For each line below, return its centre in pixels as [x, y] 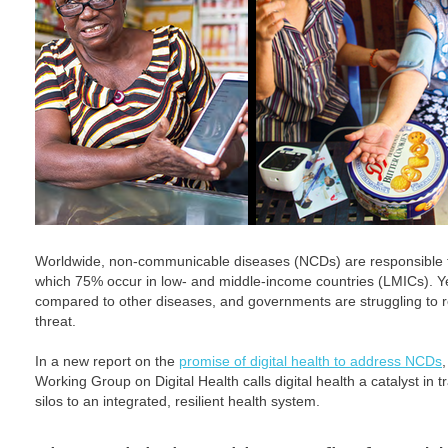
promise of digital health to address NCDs [310, 361]
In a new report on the [107, 361]
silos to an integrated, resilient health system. [177, 401]
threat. [55, 321]
